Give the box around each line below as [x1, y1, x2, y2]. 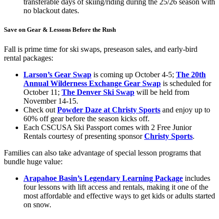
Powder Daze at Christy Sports [57, 105, 160, 114]
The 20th [176, 70, 206, 79]
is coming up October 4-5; [91, 70, 176, 79]
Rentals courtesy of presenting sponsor [23, 131, 144, 140]
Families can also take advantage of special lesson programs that [4, 148, 201, 157]
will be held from [136, 88, 189, 96]
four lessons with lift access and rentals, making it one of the [23, 182, 208, 191]
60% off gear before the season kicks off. [23, 114, 150, 123]
